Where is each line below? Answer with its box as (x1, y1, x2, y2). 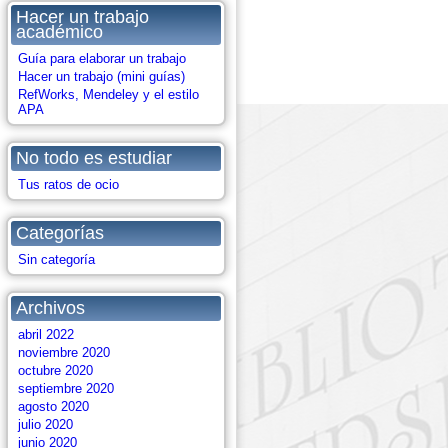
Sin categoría (18, 252, 95, 267)
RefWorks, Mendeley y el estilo (18, 87, 199, 102)
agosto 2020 (18, 399, 89, 414)
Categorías (16, 223, 104, 243)
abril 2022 (18, 327, 74, 342)
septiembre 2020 (18, 381, 114, 396)
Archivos (16, 298, 85, 318)
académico (16, 22, 103, 42)
